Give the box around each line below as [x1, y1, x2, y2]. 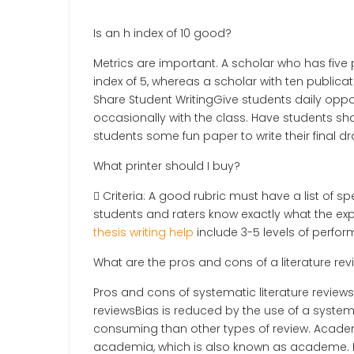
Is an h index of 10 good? [93, 24, 232, 41]
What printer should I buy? [93, 157, 240, 174]
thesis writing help [93, 224, 194, 240]
